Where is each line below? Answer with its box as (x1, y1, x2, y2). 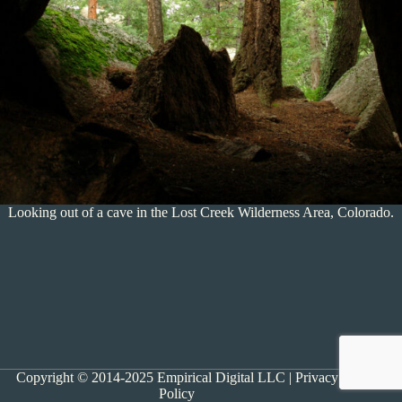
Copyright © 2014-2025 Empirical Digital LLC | (15, 370, 295, 385)
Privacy (294, 370, 338, 385)
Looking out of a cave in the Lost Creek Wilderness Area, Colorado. (8, 205, 394, 220)
